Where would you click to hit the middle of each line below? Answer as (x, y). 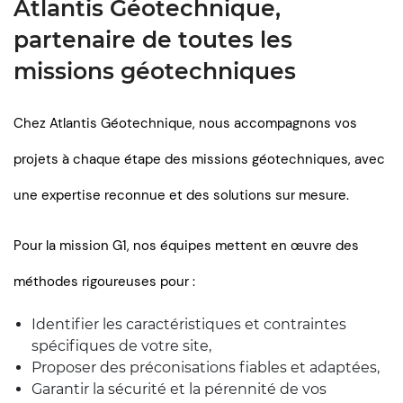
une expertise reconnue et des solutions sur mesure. (181, 195)
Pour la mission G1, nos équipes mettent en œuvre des (186, 246)
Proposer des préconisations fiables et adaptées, (207, 367)
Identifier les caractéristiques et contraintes (189, 324)
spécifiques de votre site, (123, 346)
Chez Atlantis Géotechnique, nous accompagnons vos (185, 123)
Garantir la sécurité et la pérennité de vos (179, 389)
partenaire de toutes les (153, 40)
